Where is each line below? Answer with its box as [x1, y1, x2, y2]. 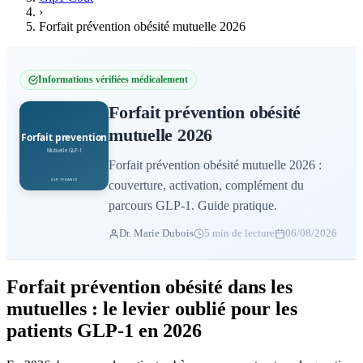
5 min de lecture [204, 227, 275, 239]
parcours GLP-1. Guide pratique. [109, 199, 277, 212]
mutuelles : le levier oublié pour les [6, 297, 297, 319]
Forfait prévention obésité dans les [6, 275, 293, 297]
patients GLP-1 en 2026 [6, 319, 202, 341]
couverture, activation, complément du [109, 178, 304, 192]
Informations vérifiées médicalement [38, 74, 188, 85]
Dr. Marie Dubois [119, 227, 194, 239]
